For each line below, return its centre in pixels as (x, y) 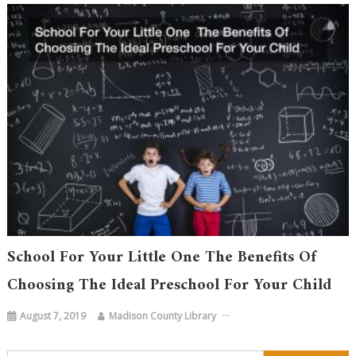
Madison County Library (163, 315)
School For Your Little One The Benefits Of (162, 257)
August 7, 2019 (53, 315)
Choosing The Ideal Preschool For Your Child (170, 285)
